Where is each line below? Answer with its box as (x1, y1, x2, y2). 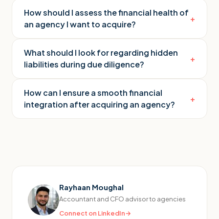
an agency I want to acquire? (24, 19, 136, 29)
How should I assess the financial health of (24, 7, 189, 18)
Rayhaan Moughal (59, 182, 124, 192)
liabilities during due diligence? (24, 59, 144, 69)
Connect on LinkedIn (59, 209, 125, 217)
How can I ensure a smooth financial (24, 87, 162, 98)
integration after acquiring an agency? (24, 99, 175, 109)
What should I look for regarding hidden (24, 47, 178, 58)
